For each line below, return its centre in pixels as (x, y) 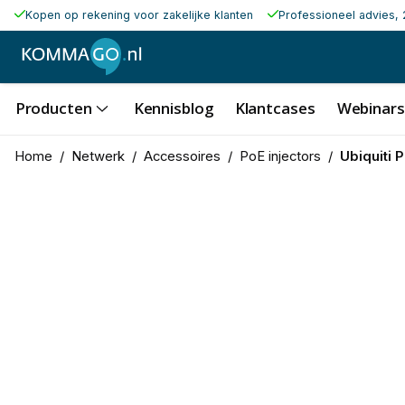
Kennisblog (173, 108)
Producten (53, 108)
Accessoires (182, 156)
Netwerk (98, 156)
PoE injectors (280, 156)
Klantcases (275, 108)
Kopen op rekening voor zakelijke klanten (139, 15)
